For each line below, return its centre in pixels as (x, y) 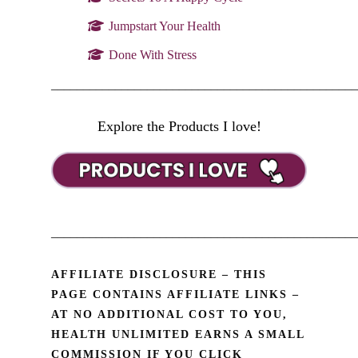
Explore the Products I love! (179, 126)
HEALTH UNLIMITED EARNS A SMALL (178, 334)
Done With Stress (153, 54)
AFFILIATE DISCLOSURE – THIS (159, 274)
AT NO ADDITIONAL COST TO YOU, (169, 314)
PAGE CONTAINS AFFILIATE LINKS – (175, 294)
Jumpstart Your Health (165, 26)
